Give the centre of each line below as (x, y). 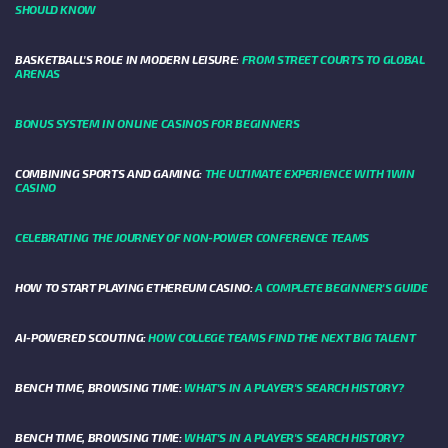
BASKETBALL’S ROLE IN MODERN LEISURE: (128, 58)
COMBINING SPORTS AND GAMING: (110, 172)
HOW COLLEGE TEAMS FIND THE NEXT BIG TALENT (282, 336)
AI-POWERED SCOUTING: (82, 336)
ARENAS (37, 72)
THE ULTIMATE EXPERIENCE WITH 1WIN (309, 172)
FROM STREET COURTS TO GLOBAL (333, 58)
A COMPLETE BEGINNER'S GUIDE (341, 286)
